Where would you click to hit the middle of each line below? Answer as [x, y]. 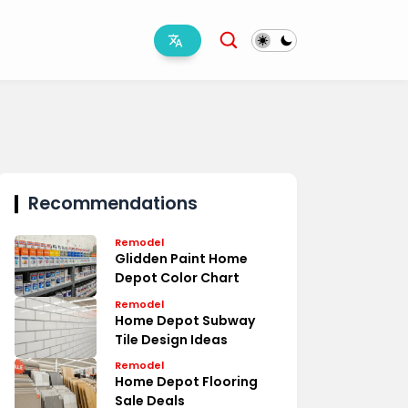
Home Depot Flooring [186, 382]
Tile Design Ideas [171, 339]
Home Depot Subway [185, 320]
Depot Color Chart [177, 278]
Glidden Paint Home [181, 259]
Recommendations [113, 204]
